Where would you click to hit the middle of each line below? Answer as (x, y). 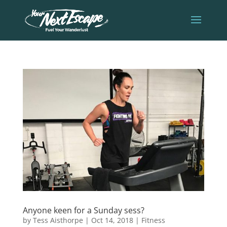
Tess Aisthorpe (58, 220)
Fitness (153, 220)
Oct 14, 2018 (112, 220)
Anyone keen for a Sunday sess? (83, 211)
